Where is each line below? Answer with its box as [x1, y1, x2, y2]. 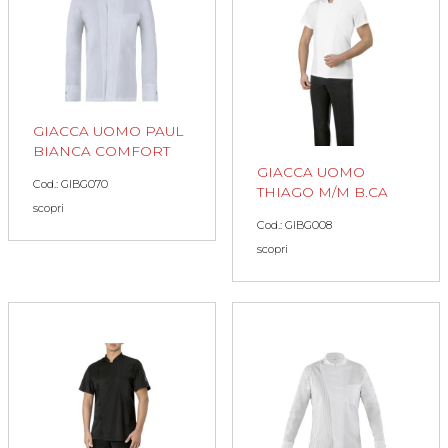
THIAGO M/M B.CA [257, 184, 388, 201]
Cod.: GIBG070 [33, 176, 108, 191]
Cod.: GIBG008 [257, 218, 332, 233]
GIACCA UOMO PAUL [33, 122, 183, 139]
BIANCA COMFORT [33, 142, 170, 159]
